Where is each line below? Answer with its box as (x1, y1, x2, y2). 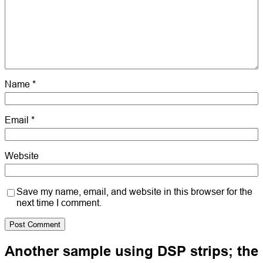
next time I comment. (16, 197, 102, 208)
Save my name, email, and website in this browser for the (16, 186, 252, 197)
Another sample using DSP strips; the (5, 242, 258, 260)
